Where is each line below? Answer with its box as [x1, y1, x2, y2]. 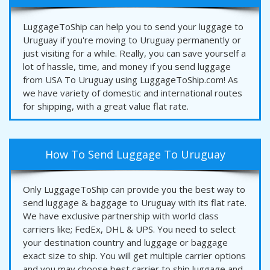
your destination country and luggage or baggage [23, 236, 228, 248]
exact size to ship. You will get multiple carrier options [23, 249, 246, 262]
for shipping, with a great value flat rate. [23, 99, 189, 112]
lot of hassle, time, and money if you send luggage [23, 60, 231, 72]
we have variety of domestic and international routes [23, 86, 242, 99]
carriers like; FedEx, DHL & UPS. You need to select [23, 222, 236, 235]
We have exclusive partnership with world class [23, 209, 219, 222]
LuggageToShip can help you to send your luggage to [23, 20, 243, 33]
